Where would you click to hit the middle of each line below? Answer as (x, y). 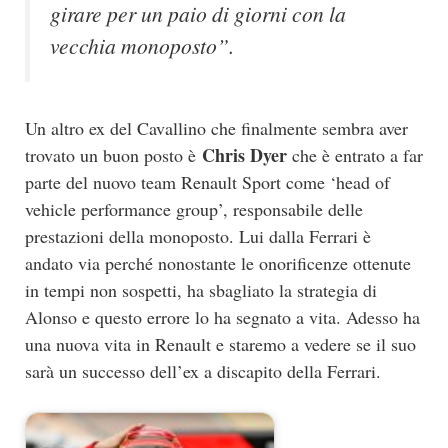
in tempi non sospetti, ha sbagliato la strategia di (201, 289)
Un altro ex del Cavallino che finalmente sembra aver (216, 127)
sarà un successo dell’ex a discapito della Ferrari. (203, 370)
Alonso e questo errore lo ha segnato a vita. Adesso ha (222, 316)
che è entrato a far (355, 154)
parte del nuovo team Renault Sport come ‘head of (207, 181)
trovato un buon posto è (113, 154)
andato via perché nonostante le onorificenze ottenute (218, 262)
